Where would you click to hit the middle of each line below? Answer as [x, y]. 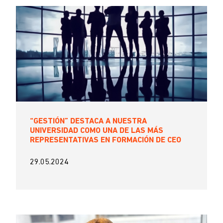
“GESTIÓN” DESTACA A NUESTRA [88, 121]
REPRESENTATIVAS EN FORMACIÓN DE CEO [106, 140]
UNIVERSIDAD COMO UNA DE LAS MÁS [97, 131]
